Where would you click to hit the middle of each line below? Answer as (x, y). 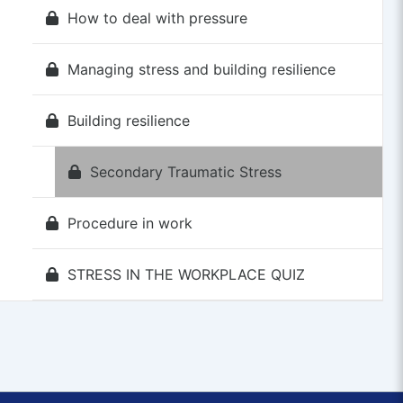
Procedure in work (130, 223)
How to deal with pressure (157, 18)
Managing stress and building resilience (201, 69)
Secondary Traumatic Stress (185, 171)
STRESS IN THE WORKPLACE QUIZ (186, 274)
